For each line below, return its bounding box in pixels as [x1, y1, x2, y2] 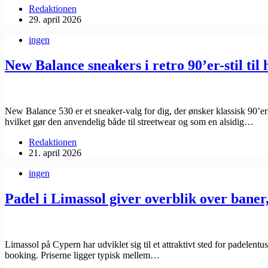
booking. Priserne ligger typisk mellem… [5, 249, 160, 260]
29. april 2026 [29, 14, 81, 25]
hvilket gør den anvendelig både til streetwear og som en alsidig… [5, 116, 254, 127]
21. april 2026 [29, 147, 81, 158]
